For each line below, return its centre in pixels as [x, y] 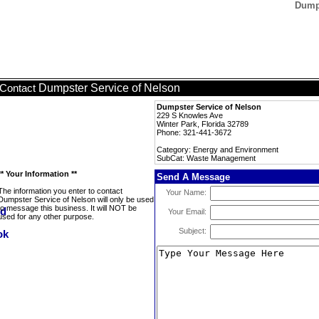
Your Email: [187, 211]
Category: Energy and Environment [218, 150]
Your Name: [186, 192]
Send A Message [193, 177]
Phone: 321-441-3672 [194, 132]
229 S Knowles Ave [190, 115]
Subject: [193, 231]
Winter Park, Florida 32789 [203, 124]
